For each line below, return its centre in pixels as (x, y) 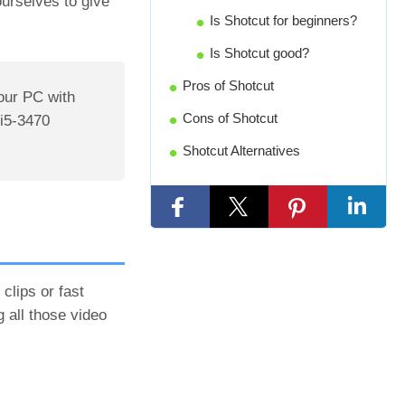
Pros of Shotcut (228, 85)
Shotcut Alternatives (241, 151)
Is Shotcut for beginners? (283, 20)
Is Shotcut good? (259, 53)
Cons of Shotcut (230, 118)
